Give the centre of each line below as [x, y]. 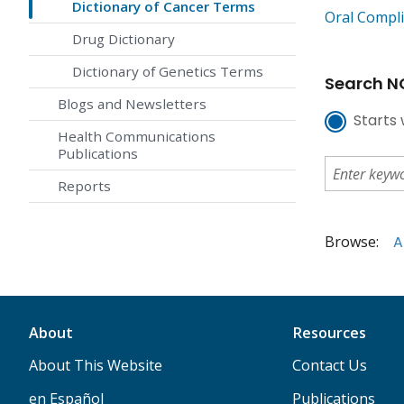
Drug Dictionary [124, 39]
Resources [329, 333]
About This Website [96, 366]
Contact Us [329, 366]
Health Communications [137, 137]
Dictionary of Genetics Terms [168, 72]
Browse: [352, 242]
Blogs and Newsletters [132, 104]
